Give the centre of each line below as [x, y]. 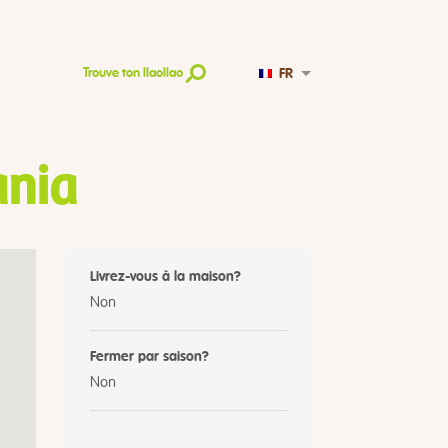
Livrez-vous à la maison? [165, 277]
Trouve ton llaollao [133, 74]
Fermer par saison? [149, 357]
